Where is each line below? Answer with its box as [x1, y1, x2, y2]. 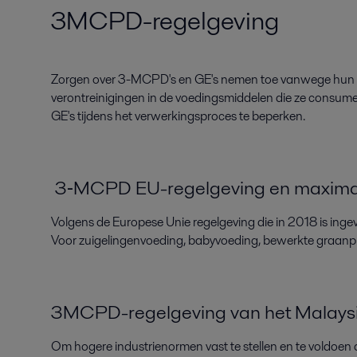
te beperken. [237, 107, 305, 126]
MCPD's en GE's [131, 70, 221, 89]
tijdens [77, 107, 115, 126]
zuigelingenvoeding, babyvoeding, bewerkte [76, 231, 316, 250]
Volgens [51, 213, 94, 232]
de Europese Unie [94, 213, 193, 232]
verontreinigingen [51, 88, 147, 108]
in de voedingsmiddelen [147, 88, 276, 108]
